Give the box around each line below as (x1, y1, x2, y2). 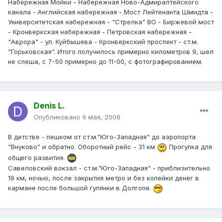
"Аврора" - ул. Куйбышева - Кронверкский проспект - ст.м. (8, 38, 198, 46)
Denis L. (34, 101, 65, 111)
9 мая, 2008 (82, 113, 120, 121)
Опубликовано (34, 113, 82, 121)
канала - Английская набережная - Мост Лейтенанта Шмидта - (8, 8, 213, 16)
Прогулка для (167, 143, 212, 151)
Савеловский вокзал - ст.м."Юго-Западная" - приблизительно (8, 164, 210, 172)
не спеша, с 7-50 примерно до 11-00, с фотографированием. (8, 57, 203, 66)
